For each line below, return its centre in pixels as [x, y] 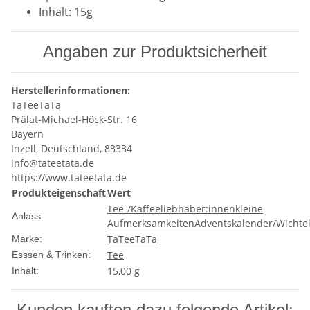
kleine [249, 209]
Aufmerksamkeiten [151, 223]
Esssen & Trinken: [51, 255]
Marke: [27, 239]
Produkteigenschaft [59, 193]
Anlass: [28, 216]
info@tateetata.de [53, 163]
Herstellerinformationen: [71, 90]
